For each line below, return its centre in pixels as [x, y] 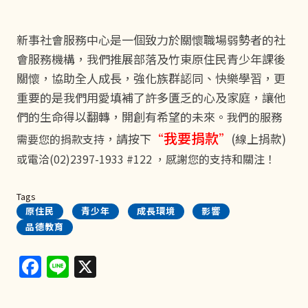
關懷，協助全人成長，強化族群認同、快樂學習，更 [151, 78]
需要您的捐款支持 [60, 139]
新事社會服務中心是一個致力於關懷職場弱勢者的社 [151, 40]
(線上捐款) [258, 139]
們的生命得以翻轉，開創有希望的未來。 [122, 117]
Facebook [92, 263]
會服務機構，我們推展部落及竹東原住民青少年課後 [151, 59]
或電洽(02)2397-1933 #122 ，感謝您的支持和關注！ [146, 159]
